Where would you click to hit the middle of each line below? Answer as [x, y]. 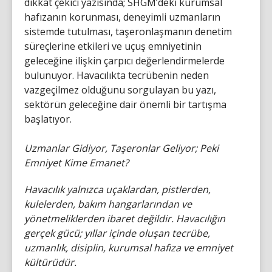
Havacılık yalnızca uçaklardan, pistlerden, [117, 189]
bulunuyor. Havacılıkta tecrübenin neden [117, 75]
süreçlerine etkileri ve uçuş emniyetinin [113, 46]
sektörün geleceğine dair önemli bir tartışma [125, 104]
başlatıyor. [48, 119]
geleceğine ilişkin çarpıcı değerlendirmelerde [124, 60]
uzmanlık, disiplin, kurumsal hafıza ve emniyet [129, 247]
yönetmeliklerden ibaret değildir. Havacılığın [125, 218]
